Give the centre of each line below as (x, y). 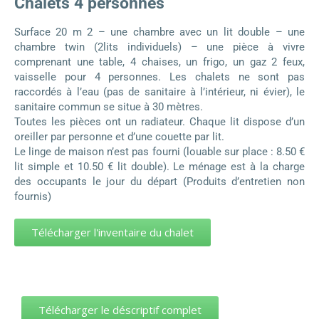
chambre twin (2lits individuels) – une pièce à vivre (159, 47)
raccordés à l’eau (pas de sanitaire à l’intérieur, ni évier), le (159, 91)
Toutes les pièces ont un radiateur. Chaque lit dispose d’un (159, 121)
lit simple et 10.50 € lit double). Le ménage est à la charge (159, 166)
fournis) (33, 196)
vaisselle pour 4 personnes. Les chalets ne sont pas (159, 77)
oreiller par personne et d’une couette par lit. (119, 136)
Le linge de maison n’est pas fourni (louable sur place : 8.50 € (159, 151)
